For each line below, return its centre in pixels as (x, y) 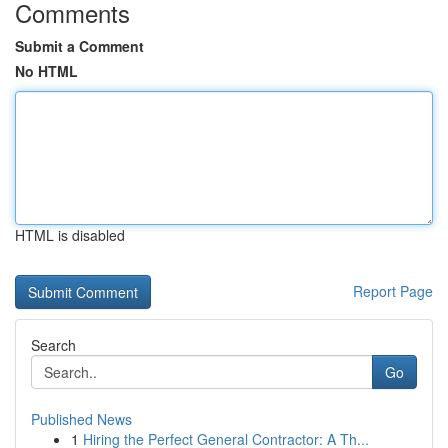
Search (53, 345)
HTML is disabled (70, 235)
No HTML (46, 71)
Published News (81, 419)
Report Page (393, 291)
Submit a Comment (79, 46)
